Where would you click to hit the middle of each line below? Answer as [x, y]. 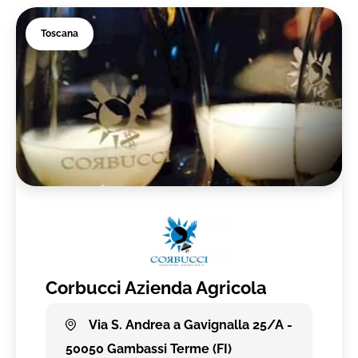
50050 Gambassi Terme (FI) [149, 348]
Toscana [60, 34]
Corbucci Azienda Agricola [157, 288]
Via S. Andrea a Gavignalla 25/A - [189, 324]
